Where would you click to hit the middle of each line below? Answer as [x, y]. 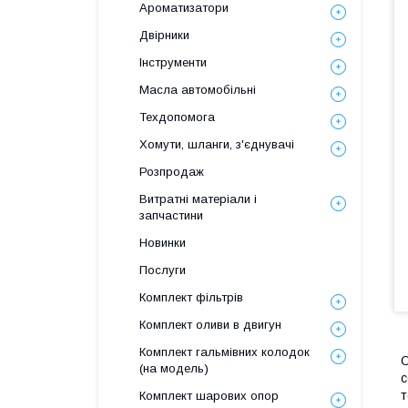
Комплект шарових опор [209, 396]
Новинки [163, 243]
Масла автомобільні [198, 90]
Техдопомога [177, 117]
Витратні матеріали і [198, 199]
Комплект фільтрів [191, 297]
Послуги [163, 270]
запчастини [171, 215]
